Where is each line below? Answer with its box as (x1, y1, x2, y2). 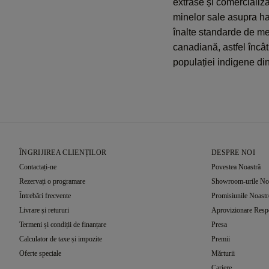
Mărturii (211, 249, 235, 258)
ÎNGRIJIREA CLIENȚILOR (19, 148, 107, 157)
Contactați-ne (19, 163, 56, 171)
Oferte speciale (19, 249, 61, 258)
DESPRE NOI (211, 148, 255, 157)
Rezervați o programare (19, 177, 85, 186)
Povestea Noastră (211, 163, 261, 171)
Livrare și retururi (19, 206, 69, 214)
